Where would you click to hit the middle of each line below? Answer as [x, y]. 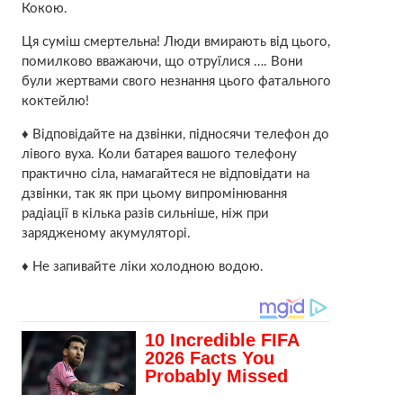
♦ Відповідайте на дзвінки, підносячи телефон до [175, 134]
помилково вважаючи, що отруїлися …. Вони [162, 61]
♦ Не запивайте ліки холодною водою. [142, 266]
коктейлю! [55, 101]
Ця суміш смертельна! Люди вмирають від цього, [175, 41]
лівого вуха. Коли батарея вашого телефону [159, 154]
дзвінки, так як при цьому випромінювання [154, 193]
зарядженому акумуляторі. [106, 233]
